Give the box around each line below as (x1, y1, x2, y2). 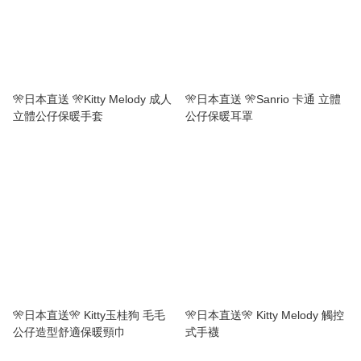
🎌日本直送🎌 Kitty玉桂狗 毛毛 (13, 308, 165, 322)
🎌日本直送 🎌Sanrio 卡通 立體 (185, 92, 341, 106)
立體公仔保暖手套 (13, 109, 103, 122)
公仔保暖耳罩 (185, 109, 253, 122)
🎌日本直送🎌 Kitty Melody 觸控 (185, 308, 344, 322)
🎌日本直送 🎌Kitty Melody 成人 (13, 92, 172, 106)
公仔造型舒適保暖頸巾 (13, 325, 126, 338)
